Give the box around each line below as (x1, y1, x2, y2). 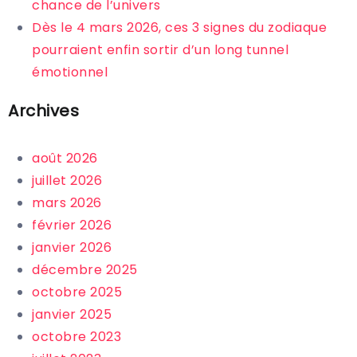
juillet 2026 (32, 171, 102, 190)
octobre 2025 (32, 282, 122, 301)
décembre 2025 (32, 260, 138, 279)
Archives (8, 99, 79, 122)
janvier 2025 (32, 304, 112, 324)
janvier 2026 (32, 237, 112, 257)
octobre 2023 (32, 327, 121, 346)
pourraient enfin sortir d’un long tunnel (32, 40, 288, 59)
